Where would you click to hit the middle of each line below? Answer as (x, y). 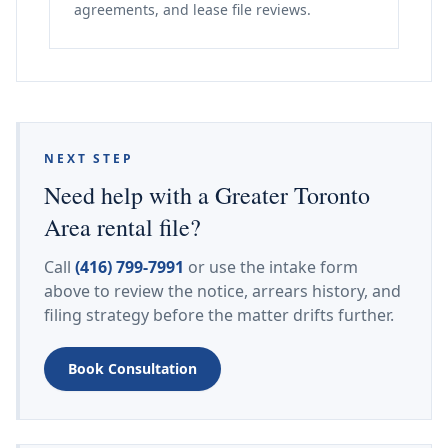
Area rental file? (122, 227)
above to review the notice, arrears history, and (222, 291)
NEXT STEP (89, 158)
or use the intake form (271, 267)
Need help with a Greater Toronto (207, 195)
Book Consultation (132, 368)
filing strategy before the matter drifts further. (219, 315)
